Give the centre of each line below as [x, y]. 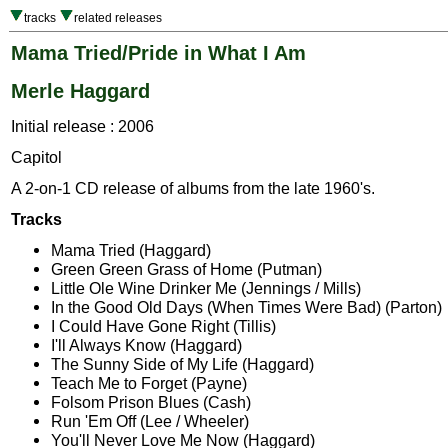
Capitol [36, 157]
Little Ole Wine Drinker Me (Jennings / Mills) [206, 288]
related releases [118, 18]
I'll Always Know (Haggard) [146, 345]
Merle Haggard [80, 90]
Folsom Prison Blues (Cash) [151, 402]
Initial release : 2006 [82, 126]
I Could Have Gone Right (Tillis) [163, 326]
